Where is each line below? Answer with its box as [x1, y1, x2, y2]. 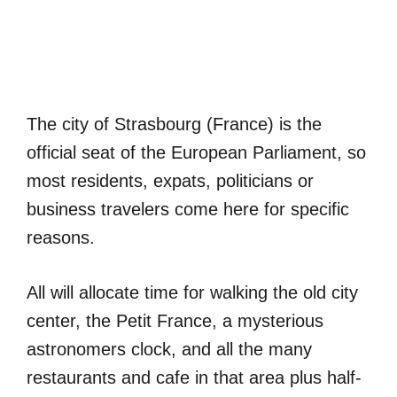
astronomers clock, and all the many [27, 339, 312, 359]
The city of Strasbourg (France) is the [27, 113, 322, 134]
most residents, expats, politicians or [27, 170, 314, 191]
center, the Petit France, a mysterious [27, 310, 323, 331]
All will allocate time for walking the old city [27, 282, 358, 302]
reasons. [27, 227, 95, 247]
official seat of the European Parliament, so [27, 142, 366, 162]
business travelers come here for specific [27, 198, 349, 219]
